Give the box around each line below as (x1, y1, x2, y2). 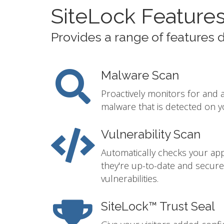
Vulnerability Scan (101, 127, 200, 142)
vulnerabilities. (101, 172, 158, 185)
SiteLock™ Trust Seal (101, 199, 215, 214)
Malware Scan (101, 68, 179, 83)
